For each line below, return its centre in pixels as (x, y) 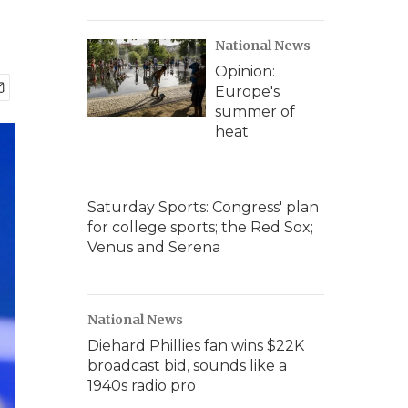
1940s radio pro (142, 386)
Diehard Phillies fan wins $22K (196, 346)
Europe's (247, 92)
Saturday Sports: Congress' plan (203, 207)
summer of (255, 112)
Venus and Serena (154, 247)
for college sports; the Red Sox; (200, 227)
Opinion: (245, 71)
